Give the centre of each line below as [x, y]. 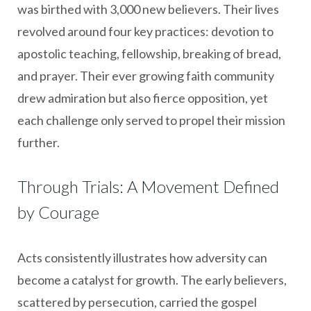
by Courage [58, 212]
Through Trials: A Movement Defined [148, 186]
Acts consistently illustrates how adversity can [142, 257]
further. [39, 142]
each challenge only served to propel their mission [151, 120]
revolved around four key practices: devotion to [145, 31]
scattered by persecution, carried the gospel [137, 302]
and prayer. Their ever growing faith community [146, 75]
